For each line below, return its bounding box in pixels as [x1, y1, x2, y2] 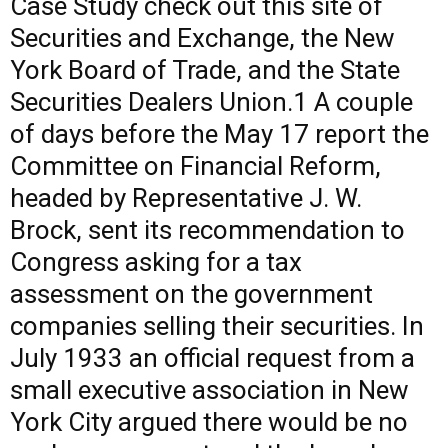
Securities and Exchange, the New [10, 23, 395, 53]
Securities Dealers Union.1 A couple [10, 87, 413, 117]
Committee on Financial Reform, [10, 151, 381, 181]
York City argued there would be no [10, 407, 408, 437]
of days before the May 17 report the [10, 119, 429, 149]
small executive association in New [10, 375, 409, 405]
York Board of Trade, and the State [10, 55, 400, 85]
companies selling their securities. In [10, 311, 424, 341]
